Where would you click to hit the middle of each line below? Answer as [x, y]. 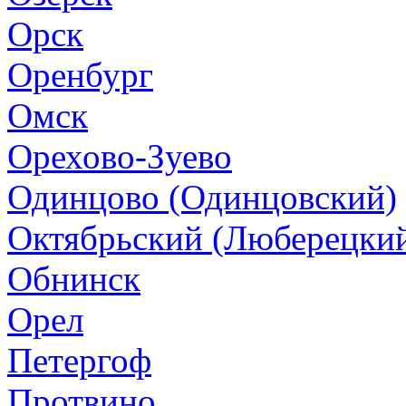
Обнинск [74, 278]
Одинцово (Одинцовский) [202, 197]
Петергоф [79, 360]
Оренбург [80, 74]
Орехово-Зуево [120, 156]
